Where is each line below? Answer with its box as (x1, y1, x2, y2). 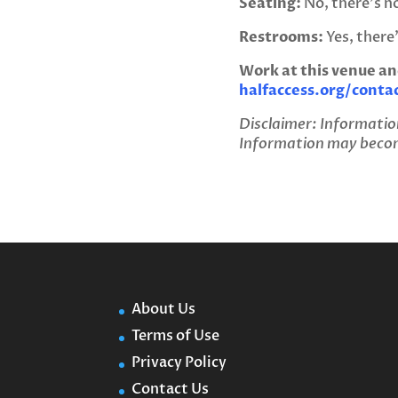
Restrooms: (238, 27, 323, 47)
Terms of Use (131, 326, 220, 346)
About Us (131, 299, 200, 320)
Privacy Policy (131, 353, 227, 373)
